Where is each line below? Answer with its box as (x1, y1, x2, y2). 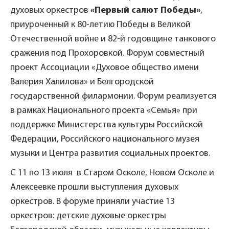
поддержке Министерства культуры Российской (10, 120, 203, 130)
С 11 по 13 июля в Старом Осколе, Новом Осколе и (10, 168, 214, 178)
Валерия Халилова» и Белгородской (10, 77, 156, 87)
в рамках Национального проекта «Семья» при (10, 105, 197, 116)
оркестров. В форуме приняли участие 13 (10, 196, 175, 207)
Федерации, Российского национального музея (10, 134, 199, 144)
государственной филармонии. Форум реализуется (10, 91, 216, 101)
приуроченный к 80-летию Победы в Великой (10, 19, 191, 30)
